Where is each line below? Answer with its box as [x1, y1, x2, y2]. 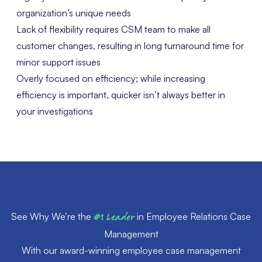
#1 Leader [94, 210, 135, 225]
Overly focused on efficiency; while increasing [16, 72, 205, 84]
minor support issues [16, 56, 101, 68]
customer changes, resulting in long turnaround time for [16, 39, 244, 51]
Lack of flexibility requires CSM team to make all [16, 23, 211, 35]
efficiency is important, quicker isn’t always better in [16, 88, 225, 101]
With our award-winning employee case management [21, 244, 241, 256]
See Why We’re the [11, 210, 94, 222]
